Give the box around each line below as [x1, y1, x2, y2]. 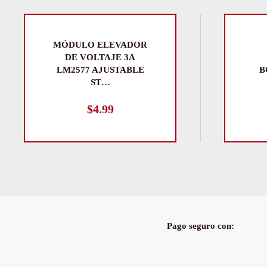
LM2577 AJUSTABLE [56, 65, 144, 74]
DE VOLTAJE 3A [65, 52, 135, 62]
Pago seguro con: [166, 221, 234, 231]
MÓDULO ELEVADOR [53, 40, 147, 49]
